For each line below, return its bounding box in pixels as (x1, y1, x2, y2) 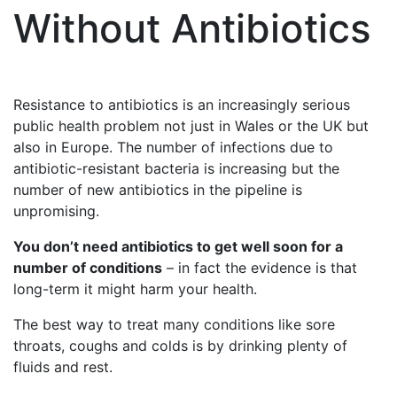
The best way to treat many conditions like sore (13, 315, 335, 333)
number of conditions (13, 259, 162, 276)
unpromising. (13, 202, 99, 220)
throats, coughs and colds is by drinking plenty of (13, 337, 347, 354)
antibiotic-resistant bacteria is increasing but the (13, 160, 339, 177)
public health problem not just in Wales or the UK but (13, 117, 369, 135)
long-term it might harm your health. (13, 280, 257, 298)
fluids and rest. (13, 358, 113, 376)
